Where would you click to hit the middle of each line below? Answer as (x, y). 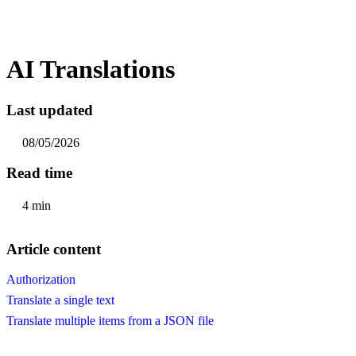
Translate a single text (60, 300)
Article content (54, 249)
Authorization (41, 280)
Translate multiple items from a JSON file (110, 321)
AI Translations (91, 70)
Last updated (50, 110)
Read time (39, 173)
